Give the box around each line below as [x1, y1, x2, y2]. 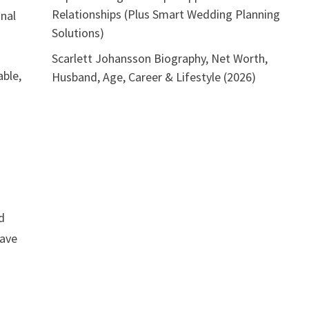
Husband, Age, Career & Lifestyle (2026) [51, 68, 256, 85]
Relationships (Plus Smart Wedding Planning [51, 6, 280, 22]
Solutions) [51, 24, 104, 41]
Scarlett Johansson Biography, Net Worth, [51, 50, 268, 66]
